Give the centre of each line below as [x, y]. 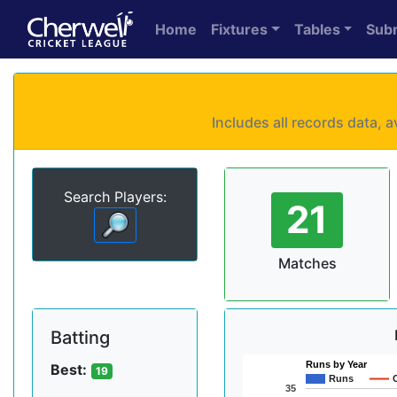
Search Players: [115, 197]
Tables [317, 29]
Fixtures [239, 29]
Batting [80, 337]
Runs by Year [337, 364]
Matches [307, 263]
